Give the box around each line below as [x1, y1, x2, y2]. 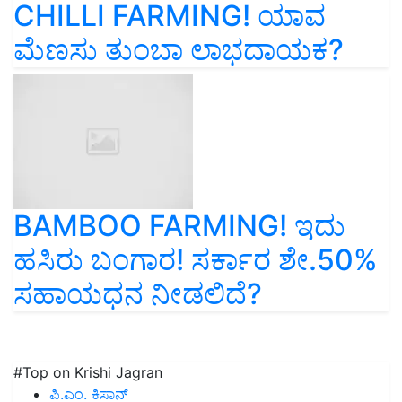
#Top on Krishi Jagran [13, 363, 162, 382]
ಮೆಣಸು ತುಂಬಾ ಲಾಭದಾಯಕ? [13, 32, 344, 68]
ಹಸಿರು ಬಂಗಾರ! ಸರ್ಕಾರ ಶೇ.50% [13, 242, 378, 278]
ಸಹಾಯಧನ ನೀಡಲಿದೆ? [13, 276, 262, 312]
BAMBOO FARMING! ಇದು [13, 208, 345, 244]
